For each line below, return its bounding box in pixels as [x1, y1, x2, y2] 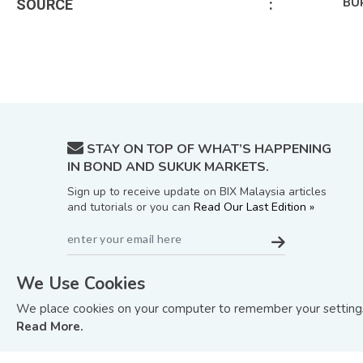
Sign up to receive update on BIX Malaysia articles [67, 184, 327, 199]
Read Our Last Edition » [194, 199, 314, 215]
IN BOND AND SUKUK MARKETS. [67, 158, 269, 176]
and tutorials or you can [67, 199, 194, 215]
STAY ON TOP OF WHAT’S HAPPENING [83, 140, 331, 158]
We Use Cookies [16, 272, 145, 295]
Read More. [16, 318, 83, 335]
